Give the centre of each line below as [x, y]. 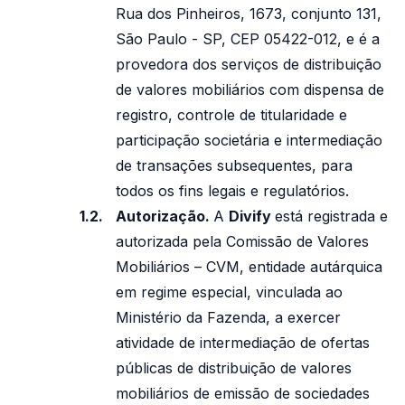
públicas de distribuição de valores [234, 368]
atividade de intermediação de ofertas [243, 343]
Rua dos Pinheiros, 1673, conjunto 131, [249, 14]
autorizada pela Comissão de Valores [242, 241]
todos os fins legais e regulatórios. [232, 191]
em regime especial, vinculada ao [229, 292]
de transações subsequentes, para [234, 165]
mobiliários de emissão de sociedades [243, 393]
